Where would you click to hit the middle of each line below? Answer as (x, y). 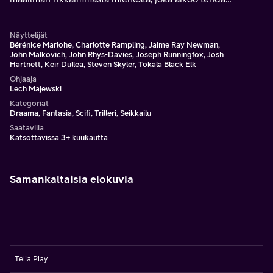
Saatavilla (27, 128)
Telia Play (31, 259)
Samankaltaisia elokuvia (72, 179)
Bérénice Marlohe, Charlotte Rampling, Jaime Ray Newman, (115, 45)
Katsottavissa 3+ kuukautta (59, 137)
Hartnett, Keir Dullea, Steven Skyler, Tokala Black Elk (103, 64)
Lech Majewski (36, 89)
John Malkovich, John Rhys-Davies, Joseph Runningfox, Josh (117, 55)
